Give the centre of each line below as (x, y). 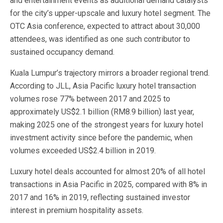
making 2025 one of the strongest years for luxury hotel (107, 125)
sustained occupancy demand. (62, 52)
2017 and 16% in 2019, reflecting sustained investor (100, 197)
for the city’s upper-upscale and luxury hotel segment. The (110, 13)
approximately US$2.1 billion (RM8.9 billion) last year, (102, 112)
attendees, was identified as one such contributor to (100, 39)
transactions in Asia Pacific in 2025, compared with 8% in (109, 184)
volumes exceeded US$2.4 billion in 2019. (83, 151)
